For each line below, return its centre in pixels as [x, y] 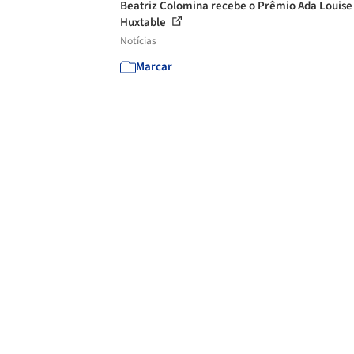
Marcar [154, 67]
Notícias [138, 41]
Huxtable [144, 23]
